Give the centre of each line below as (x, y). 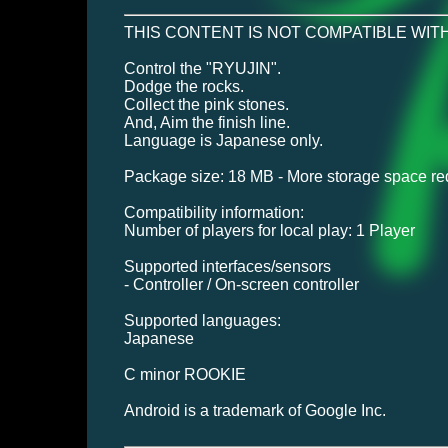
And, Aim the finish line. (206, 123)
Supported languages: (202, 321)
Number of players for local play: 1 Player (269, 231)
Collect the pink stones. (206, 105)
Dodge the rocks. (183, 87)
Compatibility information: (213, 213)
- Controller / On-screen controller (241, 285)
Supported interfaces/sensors (227, 267)
